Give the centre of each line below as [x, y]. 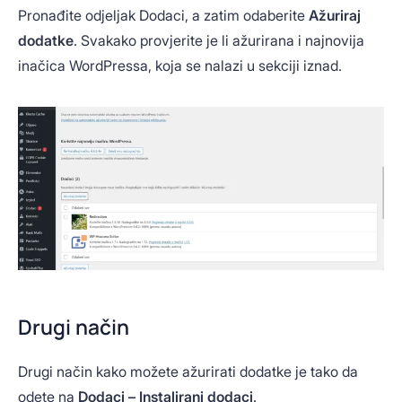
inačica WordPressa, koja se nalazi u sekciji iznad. [180, 65]
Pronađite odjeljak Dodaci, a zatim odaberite [163, 15]
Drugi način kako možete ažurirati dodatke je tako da [188, 371]
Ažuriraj [335, 15]
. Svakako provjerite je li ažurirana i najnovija [219, 40]
